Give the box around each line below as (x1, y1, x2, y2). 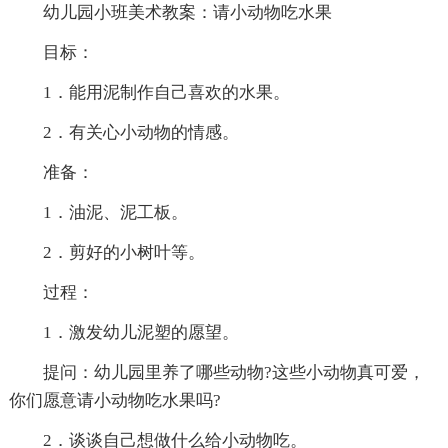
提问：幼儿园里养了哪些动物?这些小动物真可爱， (8, 363, 425, 383)
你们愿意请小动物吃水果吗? (8, 391, 221, 411)
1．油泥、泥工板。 (8, 203, 188, 223)
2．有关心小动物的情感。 (8, 123, 239, 143)
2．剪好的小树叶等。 (8, 243, 205, 263)
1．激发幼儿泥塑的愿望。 (8, 323, 239, 343)
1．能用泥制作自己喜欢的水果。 (8, 83, 290, 103)
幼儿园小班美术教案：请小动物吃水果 (8, 3, 332, 23)
